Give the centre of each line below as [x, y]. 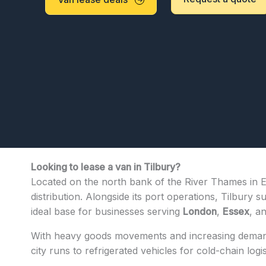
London [200, 211]
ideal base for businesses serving [107, 211]
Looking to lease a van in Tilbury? [106, 167]
